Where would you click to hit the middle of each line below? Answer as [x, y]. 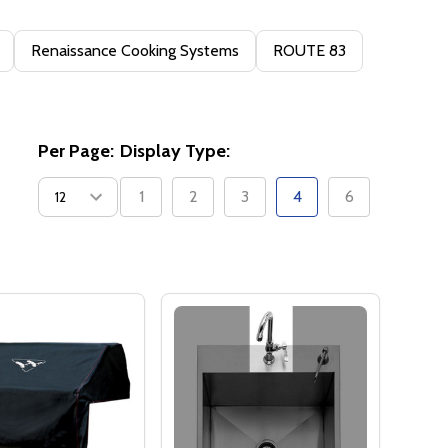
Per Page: [76, 151]
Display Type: [175, 151]
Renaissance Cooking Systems [135, 51]
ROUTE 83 [309, 51]
